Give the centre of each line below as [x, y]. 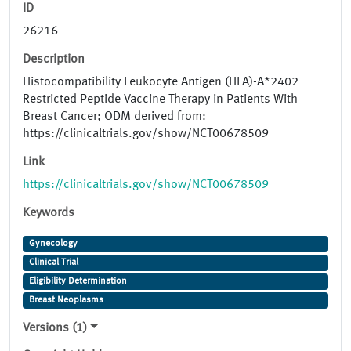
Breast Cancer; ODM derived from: [114, 117]
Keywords [49, 213]
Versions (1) [55, 329]
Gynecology [53, 244]
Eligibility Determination [78, 282]
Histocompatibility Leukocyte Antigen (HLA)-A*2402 [161, 83]
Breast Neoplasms [66, 300]
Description [54, 60]
